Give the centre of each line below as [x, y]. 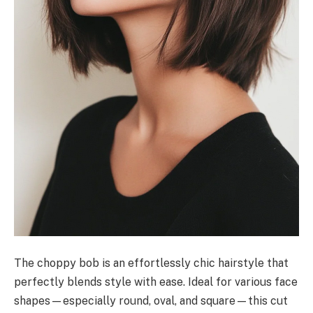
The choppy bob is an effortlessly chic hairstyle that [151, 263]
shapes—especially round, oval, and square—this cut [151, 300]
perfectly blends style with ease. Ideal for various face [156, 282]
